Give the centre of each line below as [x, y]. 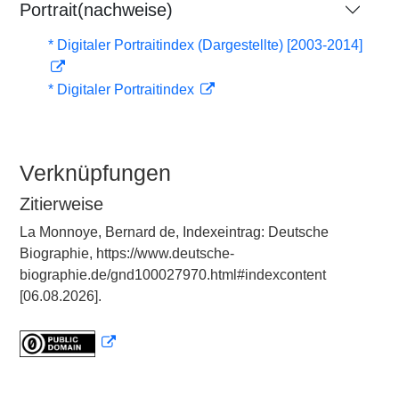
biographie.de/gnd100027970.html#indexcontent [173, 275]
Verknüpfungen [95, 173]
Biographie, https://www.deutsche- [127, 253]
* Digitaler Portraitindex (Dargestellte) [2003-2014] [205, 45]
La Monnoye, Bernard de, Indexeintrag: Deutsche [174, 232]
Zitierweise [61, 204]
